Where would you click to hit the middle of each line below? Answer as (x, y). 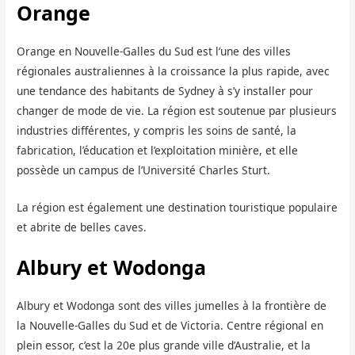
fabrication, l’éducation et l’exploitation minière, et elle (158, 150)
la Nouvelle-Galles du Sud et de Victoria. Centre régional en (170, 325)
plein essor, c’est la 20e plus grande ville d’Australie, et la (164, 345)
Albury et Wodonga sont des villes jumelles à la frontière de (172, 305)
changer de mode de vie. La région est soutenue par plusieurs (177, 111)
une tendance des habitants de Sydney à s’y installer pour (165, 91)
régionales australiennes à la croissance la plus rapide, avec (174, 71)
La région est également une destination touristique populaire (177, 207)
